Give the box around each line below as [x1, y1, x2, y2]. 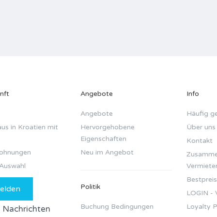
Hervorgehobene [80, 123, 135, 132]
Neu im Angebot [80, 148, 134, 157]
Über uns [186, 123, 216, 132]
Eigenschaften [80, 135, 126, 143]
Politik [80, 183, 100, 191]
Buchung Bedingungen [80, 202, 154, 211]
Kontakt [186, 137, 213, 145]
